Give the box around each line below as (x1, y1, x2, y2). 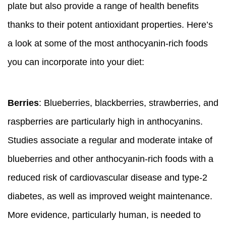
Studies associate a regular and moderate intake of (8, 135, 212, 145)
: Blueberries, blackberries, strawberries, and (39, 97, 218, 108)
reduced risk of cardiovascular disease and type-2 (8, 172, 207, 183)
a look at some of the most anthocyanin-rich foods (8, 38, 208, 48)
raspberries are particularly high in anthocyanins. (8, 116, 203, 127)
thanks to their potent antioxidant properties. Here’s (8, 19, 213, 30)
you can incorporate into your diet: (8, 56, 144, 67)
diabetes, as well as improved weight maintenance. (8, 191, 212, 201)
